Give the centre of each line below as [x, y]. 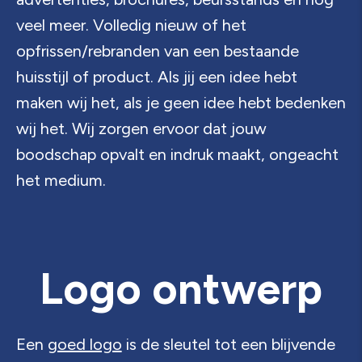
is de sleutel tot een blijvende [228, 344]
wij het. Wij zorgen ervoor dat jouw [141, 128]
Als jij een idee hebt [225, 77]
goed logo [84, 344]
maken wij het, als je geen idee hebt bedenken [181, 103]
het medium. [61, 180]
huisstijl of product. [84, 77]
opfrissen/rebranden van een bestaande [157, 51]
